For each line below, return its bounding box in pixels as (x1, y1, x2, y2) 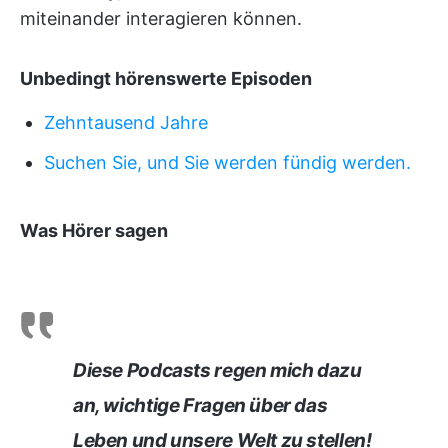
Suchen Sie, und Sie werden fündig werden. (44, 152, 411, 173)
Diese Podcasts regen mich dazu (73, 359, 362, 382)
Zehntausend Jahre (44, 112, 208, 133)
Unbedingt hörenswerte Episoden (20, 68, 312, 89)
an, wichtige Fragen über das (73, 394, 328, 417)
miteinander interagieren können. (20, 8, 302, 29)
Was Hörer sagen (20, 220, 168, 241)
